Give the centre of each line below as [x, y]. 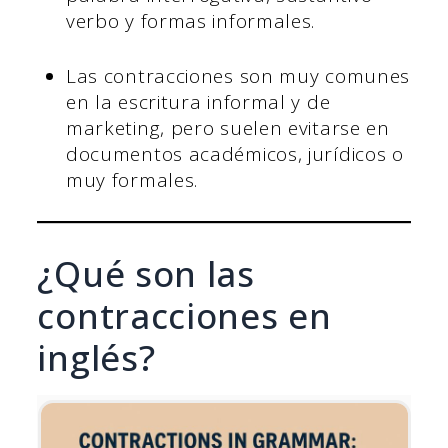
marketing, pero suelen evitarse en [227, 127]
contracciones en [184, 315]
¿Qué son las [146, 273]
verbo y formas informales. [190, 21]
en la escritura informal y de [198, 101]
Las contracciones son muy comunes [238, 75]
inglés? [96, 357]
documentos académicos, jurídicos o [234, 153]
